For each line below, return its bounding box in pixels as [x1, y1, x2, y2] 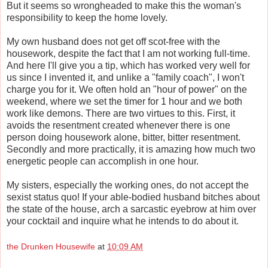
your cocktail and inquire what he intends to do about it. [7, 215, 239, 226]
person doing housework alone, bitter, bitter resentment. [7, 132, 240, 142]
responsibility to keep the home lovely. [7, 12, 167, 23]
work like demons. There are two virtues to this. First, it [7, 108, 235, 118]
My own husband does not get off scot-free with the [7, 36, 220, 47]
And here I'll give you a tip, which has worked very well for [7, 60, 250, 71]
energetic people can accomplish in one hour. [7, 156, 199, 166]
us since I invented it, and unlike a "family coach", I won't [7, 72, 244, 83]
